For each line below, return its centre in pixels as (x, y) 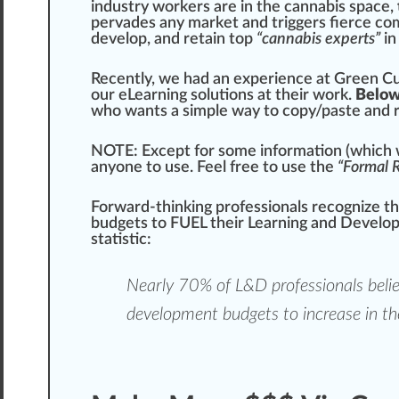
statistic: (121, 240)
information (301, 152)
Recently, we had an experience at (212, 80)
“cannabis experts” (318, 40)
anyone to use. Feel (160, 168)
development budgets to (215, 315)
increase (332, 315)
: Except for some (197, 152)
